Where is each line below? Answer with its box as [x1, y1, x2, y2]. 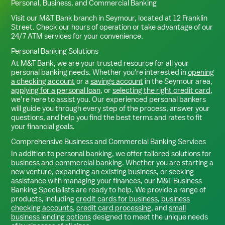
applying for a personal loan [11, 85, 100, 95]
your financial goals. [11, 122, 75, 131]
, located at [135, 13, 173, 23]
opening [188, 67, 214, 77]
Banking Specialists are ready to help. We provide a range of [11, 185, 206, 194]
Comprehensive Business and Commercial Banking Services [11, 137, 206, 146]
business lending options [11, 212, 91, 221]
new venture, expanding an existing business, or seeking [11, 167, 194, 176]
